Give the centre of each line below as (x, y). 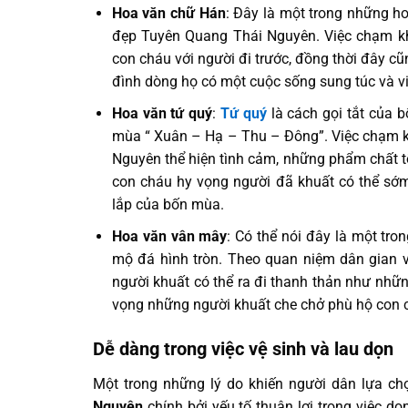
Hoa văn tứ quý (162, 113)
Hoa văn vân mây (169, 236)
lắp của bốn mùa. (169, 204)
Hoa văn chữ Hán (168, 14)
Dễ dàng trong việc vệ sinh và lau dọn (243, 349)
